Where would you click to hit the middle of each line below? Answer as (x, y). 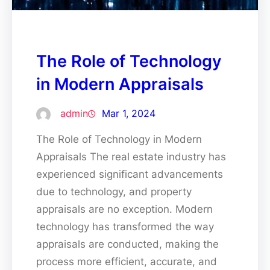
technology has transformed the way (125, 226)
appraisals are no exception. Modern (124, 209)
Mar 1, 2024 (129, 113)
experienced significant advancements (130, 174)
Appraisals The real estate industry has (131, 156)
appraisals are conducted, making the (127, 244)
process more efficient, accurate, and (127, 261)
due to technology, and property (114, 191)
